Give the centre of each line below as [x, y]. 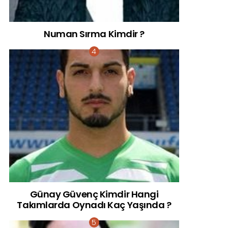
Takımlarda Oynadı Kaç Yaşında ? [94, 205]
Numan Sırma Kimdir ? [94, 34]
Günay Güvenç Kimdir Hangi [94, 194]
